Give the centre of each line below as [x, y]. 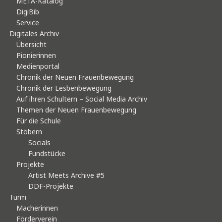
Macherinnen [37, 208]
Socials [39, 142]
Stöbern [29, 131]
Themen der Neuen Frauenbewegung [76, 110]
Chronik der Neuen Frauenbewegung [75, 77]
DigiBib [28, 11]
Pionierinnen [36, 55]
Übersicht [31, 44]
